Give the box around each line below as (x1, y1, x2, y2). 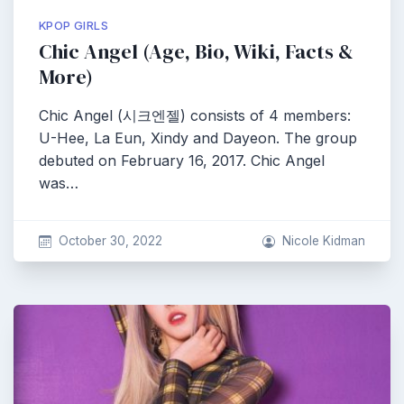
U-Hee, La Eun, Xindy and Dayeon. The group (39, 129, 357, 147)
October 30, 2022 (58, 234, 162, 248)
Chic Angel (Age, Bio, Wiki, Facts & (39, 38, 353, 66)
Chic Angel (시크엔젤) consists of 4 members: (39, 106, 351, 124)
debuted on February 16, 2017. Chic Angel (39, 151, 325, 170)
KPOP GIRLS (39, 19, 108, 32)
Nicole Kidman (282, 234, 365, 248)
